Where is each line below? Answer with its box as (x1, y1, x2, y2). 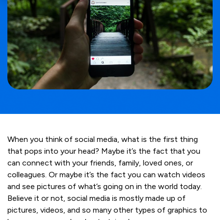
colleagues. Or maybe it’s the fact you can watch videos (7, 170, 205, 180)
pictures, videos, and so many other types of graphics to (7, 205, 207, 215)
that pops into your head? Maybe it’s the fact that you (7, 146, 200, 156)
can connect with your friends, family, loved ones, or (7, 158, 193, 168)
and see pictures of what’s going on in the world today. (7, 182, 202, 192)
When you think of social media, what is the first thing (7, 135, 198, 144)
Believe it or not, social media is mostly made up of (7, 193, 186, 203)
